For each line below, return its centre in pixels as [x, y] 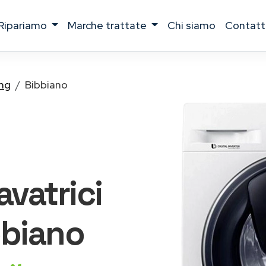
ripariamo [26, 25]
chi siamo [196, 25]
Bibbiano [46, 85]
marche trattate [113, 25]
